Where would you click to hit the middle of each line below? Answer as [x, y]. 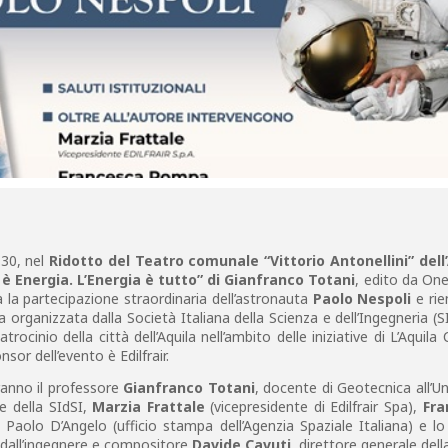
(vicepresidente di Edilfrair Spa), [313, 406]
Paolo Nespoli [362, 298]
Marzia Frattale [148, 406]
